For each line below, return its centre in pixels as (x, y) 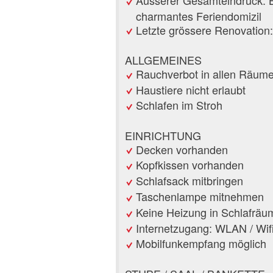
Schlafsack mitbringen (190, 181)
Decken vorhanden (182, 149)
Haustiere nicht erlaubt (191, 89)
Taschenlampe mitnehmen (200, 196)
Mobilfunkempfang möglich (201, 243)
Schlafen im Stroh (179, 105)
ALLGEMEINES (163, 59)
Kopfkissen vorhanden (190, 165)
